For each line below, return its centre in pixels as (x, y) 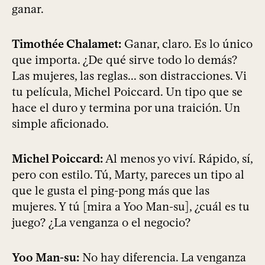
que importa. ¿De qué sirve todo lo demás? (125, 60)
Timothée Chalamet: (67, 44)
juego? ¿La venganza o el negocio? (101, 223)
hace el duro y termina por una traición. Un (126, 108)
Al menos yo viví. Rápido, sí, (178, 159)
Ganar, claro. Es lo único (187, 44)
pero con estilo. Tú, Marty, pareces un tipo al (128, 175)
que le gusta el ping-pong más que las (111, 191)
